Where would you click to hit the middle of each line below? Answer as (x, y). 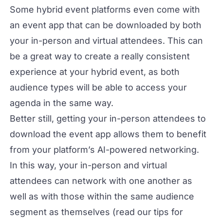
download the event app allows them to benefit (108, 134)
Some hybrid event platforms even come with (105, 9)
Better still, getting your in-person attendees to (108, 118)
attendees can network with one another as (101, 181)
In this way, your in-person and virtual (88, 165)
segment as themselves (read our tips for (96, 212)
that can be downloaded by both (133, 25)
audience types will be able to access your (98, 87)
